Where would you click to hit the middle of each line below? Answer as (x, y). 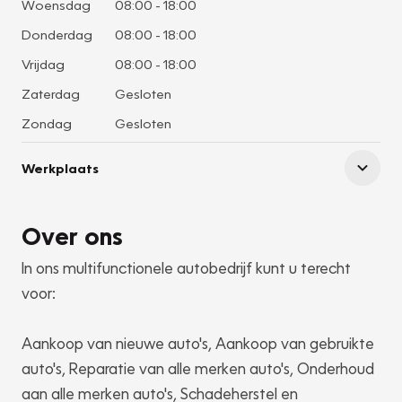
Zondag (47, 123)
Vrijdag (43, 64)
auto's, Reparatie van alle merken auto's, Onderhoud (198, 369)
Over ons (73, 236)
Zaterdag (51, 93)
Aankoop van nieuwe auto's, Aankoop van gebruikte (198, 344)
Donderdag (57, 34)
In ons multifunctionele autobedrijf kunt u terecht (186, 268)
